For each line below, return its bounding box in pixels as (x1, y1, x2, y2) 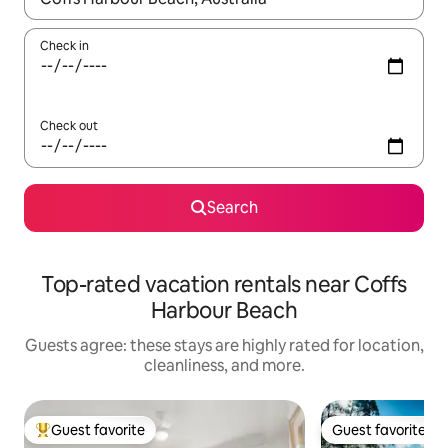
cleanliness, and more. (143, 355, 305, 376)
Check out (40, 118, 98, 134)
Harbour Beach (150, 296, 298, 325)
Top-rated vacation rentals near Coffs (41, 270, 407, 299)
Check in (40, 38, 89, 54)
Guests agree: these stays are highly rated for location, (24, 335, 424, 356)
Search (206, 197, 258, 218)
